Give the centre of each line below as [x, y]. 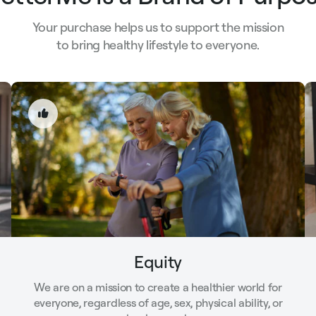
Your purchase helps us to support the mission [158, 27]
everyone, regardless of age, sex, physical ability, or [158, 302]
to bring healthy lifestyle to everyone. [158, 44]
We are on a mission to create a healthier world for [158, 287]
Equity [158, 261]
